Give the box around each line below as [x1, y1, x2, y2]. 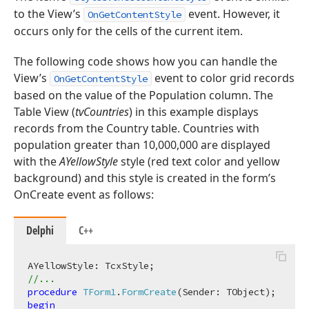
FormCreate [121, 285, 177, 298]
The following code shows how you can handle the [14, 53, 277, 69]
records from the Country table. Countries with [14, 120, 259, 136]
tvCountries [75, 103, 129, 119]
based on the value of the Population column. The [14, 87, 273, 103]
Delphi [26, 222, 54, 238]
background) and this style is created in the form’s [14, 170, 276, 186]
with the [14, 153, 59, 169]
